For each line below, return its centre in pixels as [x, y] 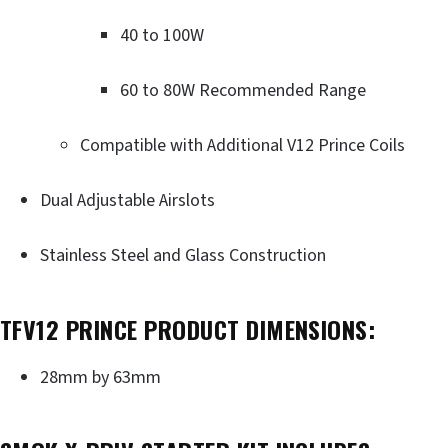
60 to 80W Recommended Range [243, 90]
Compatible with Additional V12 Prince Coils [242, 145]
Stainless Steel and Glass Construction [183, 255]
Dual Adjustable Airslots [127, 200]
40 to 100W [162, 35]
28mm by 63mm [100, 377]
